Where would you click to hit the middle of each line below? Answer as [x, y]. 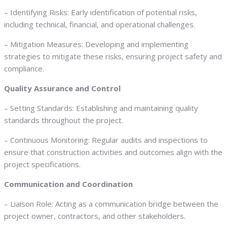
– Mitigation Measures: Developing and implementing [96, 44]
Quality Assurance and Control [62, 88]
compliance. [24, 68]
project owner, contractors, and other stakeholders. [95, 216]
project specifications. [42, 164]
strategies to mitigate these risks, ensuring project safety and [113, 56]
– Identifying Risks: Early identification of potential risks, [101, 12]
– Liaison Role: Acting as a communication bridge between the [111, 204]
